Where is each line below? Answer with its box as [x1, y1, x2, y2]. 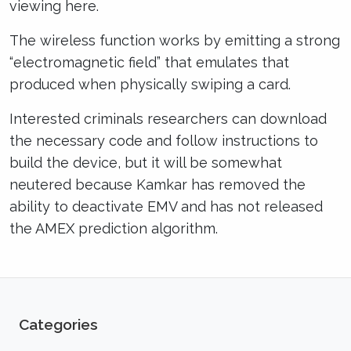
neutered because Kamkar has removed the [9, 176, 306, 193]
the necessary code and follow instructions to [9, 132, 318, 149]
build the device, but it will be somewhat [9, 154, 282, 171]
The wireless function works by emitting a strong [9, 32, 340, 49]
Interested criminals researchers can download [9, 110, 327, 127]
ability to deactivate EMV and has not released [9, 198, 323, 215]
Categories [19, 316, 98, 333]
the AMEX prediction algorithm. [9, 220, 218, 237]
